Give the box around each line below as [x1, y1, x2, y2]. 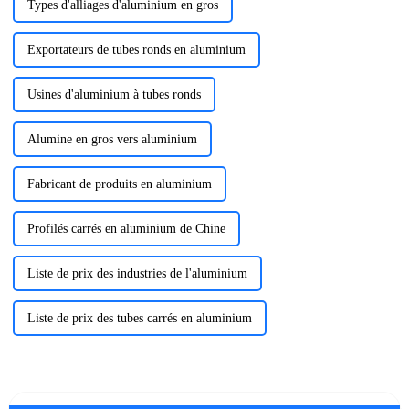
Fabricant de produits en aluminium [26, 176, 212, 191]
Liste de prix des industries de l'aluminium [26, 266, 247, 280]
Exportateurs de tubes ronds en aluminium [26, 42, 246, 57]
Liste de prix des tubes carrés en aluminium [26, 310, 252, 325]
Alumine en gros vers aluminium [26, 131, 197, 146]
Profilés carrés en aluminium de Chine [26, 221, 225, 236]
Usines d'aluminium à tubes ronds [26, 87, 201, 101]
